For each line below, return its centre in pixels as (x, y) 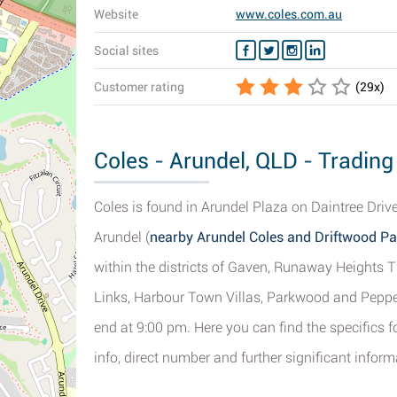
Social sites (126, 51)
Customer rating (139, 87)
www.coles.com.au (289, 14)
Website (116, 14)
